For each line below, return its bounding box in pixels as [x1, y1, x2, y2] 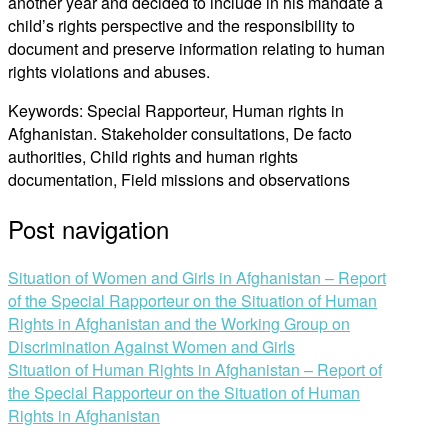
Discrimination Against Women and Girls [8, 334, 295, 358]
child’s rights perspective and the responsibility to [8, 13, 355, 37]
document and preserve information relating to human [8, 36, 385, 60]
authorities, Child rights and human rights [8, 144, 298, 168]
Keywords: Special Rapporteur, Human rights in [8, 98, 344, 122]
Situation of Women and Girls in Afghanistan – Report [8, 265, 386, 289]
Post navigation [8, 210, 169, 246]
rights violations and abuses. [8, 59, 210, 83]
